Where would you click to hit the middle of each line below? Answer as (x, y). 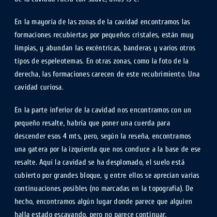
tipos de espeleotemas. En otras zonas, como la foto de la (101, 61)
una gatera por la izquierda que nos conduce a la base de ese (108, 149)
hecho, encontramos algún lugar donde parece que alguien (103, 201)
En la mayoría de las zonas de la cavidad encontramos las (102, 22)
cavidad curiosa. (39, 87)
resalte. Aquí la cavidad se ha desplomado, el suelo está (100, 162)
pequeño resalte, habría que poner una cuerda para (92, 123)
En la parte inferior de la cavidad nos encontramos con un (103, 110)
